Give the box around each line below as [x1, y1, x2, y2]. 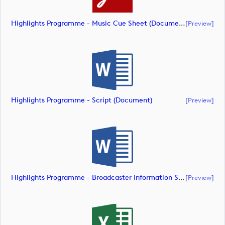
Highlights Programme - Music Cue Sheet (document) [179, 19, 185, 28]
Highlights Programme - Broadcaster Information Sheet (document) [178, 173, 185, 182]
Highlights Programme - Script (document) [11, 96, 152, 104]
